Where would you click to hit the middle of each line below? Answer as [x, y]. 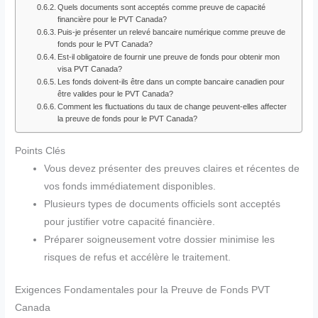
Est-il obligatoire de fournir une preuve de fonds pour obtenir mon [168, 56]
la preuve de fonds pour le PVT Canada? [127, 118]
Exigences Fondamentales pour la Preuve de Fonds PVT [143, 290]
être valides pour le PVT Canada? [115, 93]
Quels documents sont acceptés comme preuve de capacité [161, 7]
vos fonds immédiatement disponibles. [130, 187]
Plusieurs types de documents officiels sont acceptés [163, 204]
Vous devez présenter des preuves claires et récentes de [172, 169]
